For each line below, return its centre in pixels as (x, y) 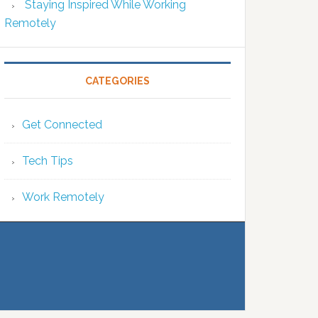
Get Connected (62, 125)
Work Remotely (63, 197)
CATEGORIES (117, 81)
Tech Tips (48, 161)
